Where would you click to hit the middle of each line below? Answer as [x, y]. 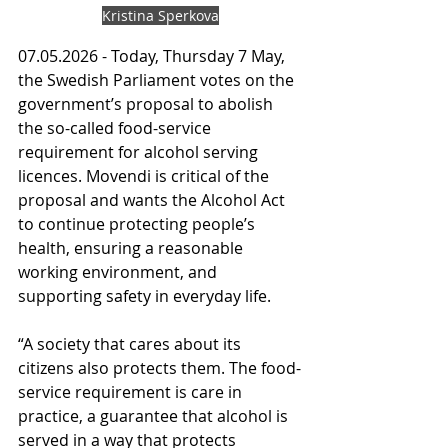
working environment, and [119, 272]
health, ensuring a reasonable [132, 248]
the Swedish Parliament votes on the [158, 80]
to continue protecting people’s [138, 224]
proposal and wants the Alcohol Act [153, 200]
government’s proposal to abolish [147, 104]
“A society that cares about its [131, 344]
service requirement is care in [132, 392]
